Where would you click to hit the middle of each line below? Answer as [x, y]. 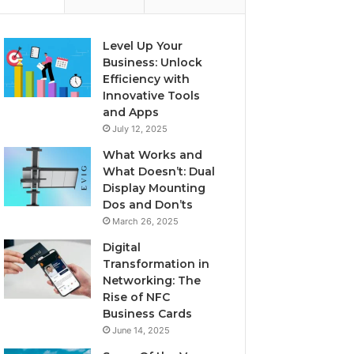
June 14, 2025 [141, 330]
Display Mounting [154, 188]
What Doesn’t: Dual [159, 171]
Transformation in [156, 264]
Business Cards [148, 314]
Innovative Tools [152, 96]
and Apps [131, 112]
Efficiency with [147, 79]
